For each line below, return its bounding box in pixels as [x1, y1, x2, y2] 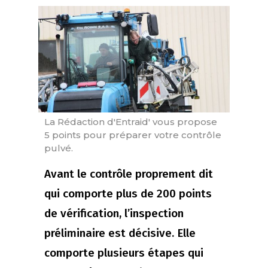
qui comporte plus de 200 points [44, 187, 212, 201]
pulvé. [44, 142, 73, 154]
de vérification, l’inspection [44, 206, 184, 221]
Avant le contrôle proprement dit [44, 167, 213, 181]
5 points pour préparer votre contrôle [44, 129, 221, 141]
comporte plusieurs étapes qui [44, 246, 203, 260]
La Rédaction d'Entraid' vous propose [44, 116, 217, 128]
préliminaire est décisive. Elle [44, 226, 196, 240]
